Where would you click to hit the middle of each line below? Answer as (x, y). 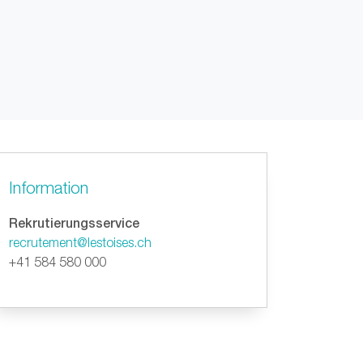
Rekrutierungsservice (74, 222)
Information (49, 188)
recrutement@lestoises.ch (80, 242)
